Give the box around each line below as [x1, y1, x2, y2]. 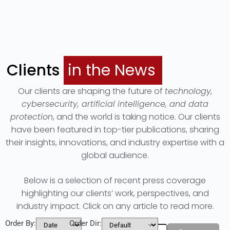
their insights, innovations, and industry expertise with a [6, 137, 224, 148]
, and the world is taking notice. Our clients [52, 111, 220, 123]
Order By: [5, 218, 36, 228]
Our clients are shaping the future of [17, 85, 165, 97]
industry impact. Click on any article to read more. [16, 200, 214, 212]
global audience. [81, 149, 149, 161]
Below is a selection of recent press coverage [24, 175, 206, 186]
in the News [68, 60, 156, 81]
